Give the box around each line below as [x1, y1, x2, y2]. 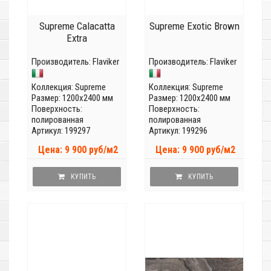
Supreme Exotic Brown [149, 20, 240, 33]
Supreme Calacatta [39, 20, 115, 33]
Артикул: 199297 [31, 125, 90, 137]
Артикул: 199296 [149, 125, 207, 137]
